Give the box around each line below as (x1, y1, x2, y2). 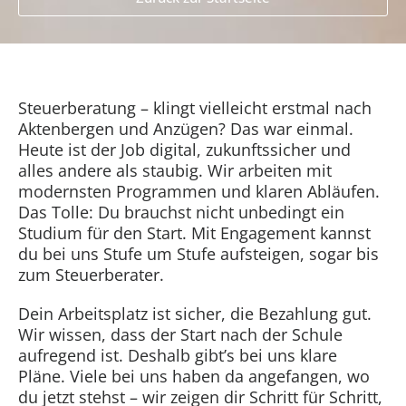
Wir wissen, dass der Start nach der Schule (18, 324, 343, 345)
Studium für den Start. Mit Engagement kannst (18, 222, 371, 244)
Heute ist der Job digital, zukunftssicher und (18, 139, 351, 160)
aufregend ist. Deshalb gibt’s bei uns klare (18, 344, 337, 366)
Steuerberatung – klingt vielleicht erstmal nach (18, 97, 372, 119)
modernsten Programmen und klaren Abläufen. (18, 180, 380, 202)
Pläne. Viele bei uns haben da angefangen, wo (18, 365, 370, 387)
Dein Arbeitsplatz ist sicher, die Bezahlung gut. (18, 303, 372, 324)
